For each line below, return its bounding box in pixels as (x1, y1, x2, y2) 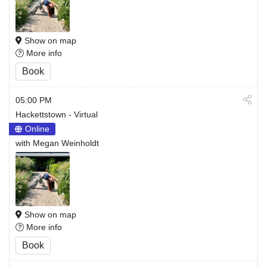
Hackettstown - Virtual (15, 110, 98, 119)
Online (25, 124, 49, 133)
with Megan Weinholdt (15, 138, 99, 148)
